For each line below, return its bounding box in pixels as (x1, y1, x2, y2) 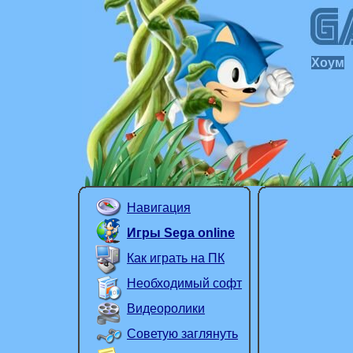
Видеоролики (127, 302, 205, 315)
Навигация (127, 201, 191, 214)
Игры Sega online (127, 226, 235, 240)
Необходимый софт (127, 277, 242, 290)
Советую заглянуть (127, 327, 238, 340)
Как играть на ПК (127, 251, 225, 265)
